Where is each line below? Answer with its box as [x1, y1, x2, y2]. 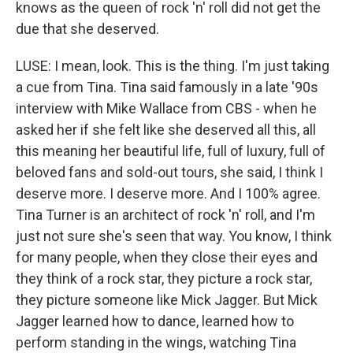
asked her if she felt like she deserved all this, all [16, 121, 316, 139]
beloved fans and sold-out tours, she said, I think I [16, 164, 323, 181]
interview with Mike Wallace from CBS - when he [16, 100, 317, 117]
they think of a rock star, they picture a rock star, [16, 270, 312, 288]
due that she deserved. [16, 20, 159, 38]
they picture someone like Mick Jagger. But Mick [16, 292, 318, 309]
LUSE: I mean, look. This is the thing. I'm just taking [16, 58, 329, 75]
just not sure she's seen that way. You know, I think [16, 228, 332, 245]
